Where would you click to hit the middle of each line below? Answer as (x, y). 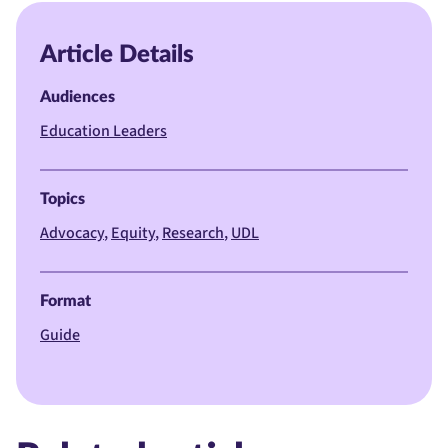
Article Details (117, 55)
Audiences (77, 97)
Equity (133, 233)
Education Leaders (103, 131)
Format (65, 301)
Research (193, 233)
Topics (62, 199)
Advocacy (72, 233)
